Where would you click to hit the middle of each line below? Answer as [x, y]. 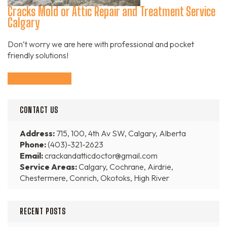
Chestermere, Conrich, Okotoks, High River [94, 178]
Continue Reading [40, 78]
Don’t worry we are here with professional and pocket [101, 44]
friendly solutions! [38, 55]
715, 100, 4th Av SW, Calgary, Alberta [120, 133]
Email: [31, 155]
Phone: [33, 144]
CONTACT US [39, 109]
